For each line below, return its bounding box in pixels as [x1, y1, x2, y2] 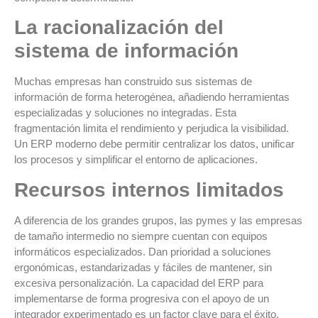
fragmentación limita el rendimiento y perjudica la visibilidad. [14, 122, 289, 135]
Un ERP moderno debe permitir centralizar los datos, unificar [14, 138, 295, 150]
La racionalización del [14, 16, 224, 39]
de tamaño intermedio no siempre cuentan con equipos [14, 229, 268, 242]
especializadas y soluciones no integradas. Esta [14, 106, 236, 119]
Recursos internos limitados [14, 178, 284, 201]
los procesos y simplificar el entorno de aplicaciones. [14, 153, 258, 166]
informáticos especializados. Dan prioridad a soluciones [14, 245, 271, 258]
